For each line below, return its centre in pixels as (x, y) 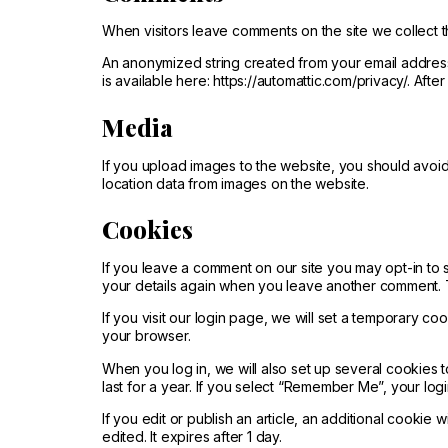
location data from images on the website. (235, 183)
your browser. (146, 336)
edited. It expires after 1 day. (192, 437)
